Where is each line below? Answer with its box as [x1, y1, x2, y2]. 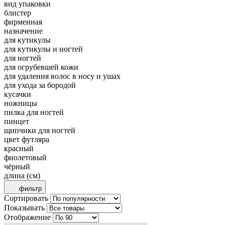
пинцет [4, 117, 29, 126]
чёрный [4, 162, 30, 171]
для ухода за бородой [4, 80, 76, 89]
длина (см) [4, 171, 40, 180]
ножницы [4, 98, 37, 107]
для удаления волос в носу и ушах [4, 71, 121, 80]
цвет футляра [4, 135, 49, 144]
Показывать [4, 203, 45, 212]
